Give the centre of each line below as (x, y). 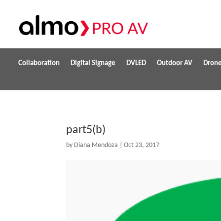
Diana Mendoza (96, 145)
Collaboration (39, 64)
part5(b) (86, 130)
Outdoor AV (175, 64)
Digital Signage (93, 64)
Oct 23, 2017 (142, 145)
